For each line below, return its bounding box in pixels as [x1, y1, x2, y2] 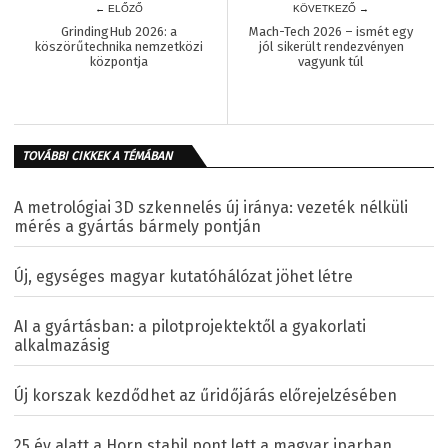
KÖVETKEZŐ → [293, 3, 370, 15]
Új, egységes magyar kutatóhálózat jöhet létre [14, 267, 353, 287]
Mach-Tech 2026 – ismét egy [249, 24, 414, 40]
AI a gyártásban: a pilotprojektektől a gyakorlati [14, 317, 366, 337]
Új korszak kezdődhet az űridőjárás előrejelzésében [14, 386, 397, 406]
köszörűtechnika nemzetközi [34, 39, 203, 55]
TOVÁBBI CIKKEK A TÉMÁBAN [22, 149, 172, 164]
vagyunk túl [298, 54, 365, 70]
